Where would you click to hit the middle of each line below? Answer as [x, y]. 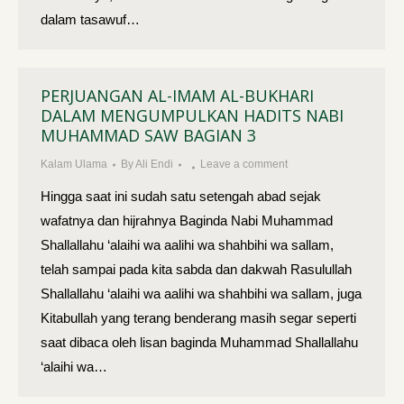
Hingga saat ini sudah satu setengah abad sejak [181, 196]
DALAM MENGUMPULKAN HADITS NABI [192, 115]
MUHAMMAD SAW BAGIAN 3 [148, 135]
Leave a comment [244, 164]
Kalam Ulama [74, 164]
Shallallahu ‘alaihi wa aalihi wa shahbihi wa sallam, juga [201, 294]
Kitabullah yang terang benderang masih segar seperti [198, 318]
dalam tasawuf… [90, 19]
